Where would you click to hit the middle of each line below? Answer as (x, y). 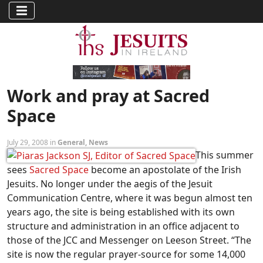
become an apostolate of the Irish (165, 170)
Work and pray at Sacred (108, 95)
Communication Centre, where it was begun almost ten (130, 198)
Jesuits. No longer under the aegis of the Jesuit (110, 184)
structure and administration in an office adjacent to (123, 226)
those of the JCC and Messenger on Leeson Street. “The (129, 240)
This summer (225, 155)
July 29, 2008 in (32, 142)
